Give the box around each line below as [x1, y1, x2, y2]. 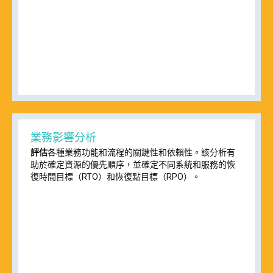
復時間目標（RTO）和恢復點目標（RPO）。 [30, 172, 200, 182]
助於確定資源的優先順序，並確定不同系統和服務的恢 [30, 160, 235, 170]
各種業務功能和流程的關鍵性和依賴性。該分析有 [48, 147, 235, 158]
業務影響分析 [30, 131, 96, 144]
